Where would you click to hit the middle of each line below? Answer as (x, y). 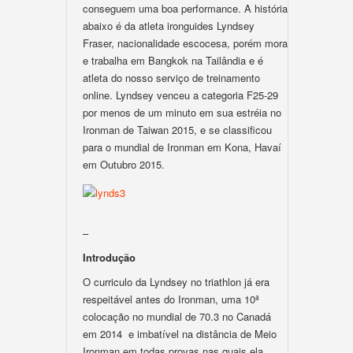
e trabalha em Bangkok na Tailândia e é (173, 60)
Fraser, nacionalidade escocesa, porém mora (185, 43)
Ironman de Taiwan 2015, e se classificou (177, 130)
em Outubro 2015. (124, 164)
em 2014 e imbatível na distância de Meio (180, 334)
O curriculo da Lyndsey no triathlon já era (176, 282)
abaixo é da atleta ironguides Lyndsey (169, 26)
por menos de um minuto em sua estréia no (182, 112)
